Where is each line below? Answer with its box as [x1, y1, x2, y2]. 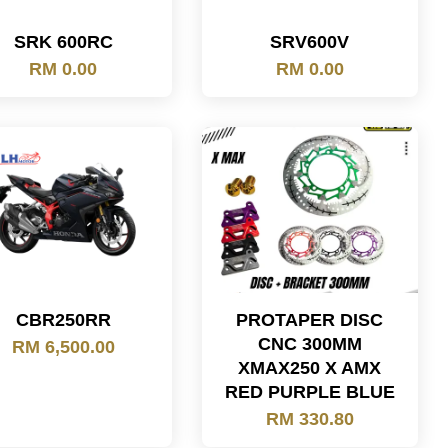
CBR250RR [15, 310, 111, 330]
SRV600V [270, 32, 350, 52]
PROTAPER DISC [236, 310, 384, 330]
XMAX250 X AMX [238, 358, 382, 378]
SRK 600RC [13, 32, 113, 52]
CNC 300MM [257, 334, 362, 354]
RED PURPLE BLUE [224, 382, 395, 402]
